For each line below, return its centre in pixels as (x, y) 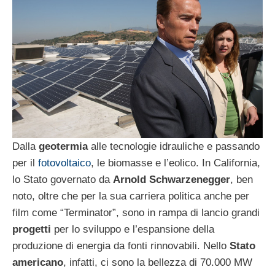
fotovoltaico (64, 163)
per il (25, 163)
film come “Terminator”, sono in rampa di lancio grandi (136, 213)
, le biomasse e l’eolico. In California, (176, 163)
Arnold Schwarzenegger (172, 180)
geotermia (63, 147)
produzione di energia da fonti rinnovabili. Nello (121, 246)
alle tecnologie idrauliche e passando (174, 147)
